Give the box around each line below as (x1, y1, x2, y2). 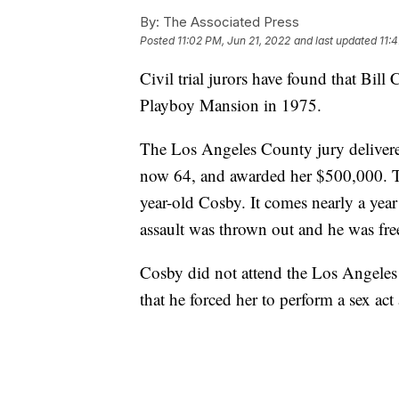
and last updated (294, 34, 377, 48)
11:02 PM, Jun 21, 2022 (177, 34, 290, 48)
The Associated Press (159, 13, 299, 31)
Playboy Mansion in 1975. (140, 94, 322, 117)
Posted (140, 34, 177, 48)
